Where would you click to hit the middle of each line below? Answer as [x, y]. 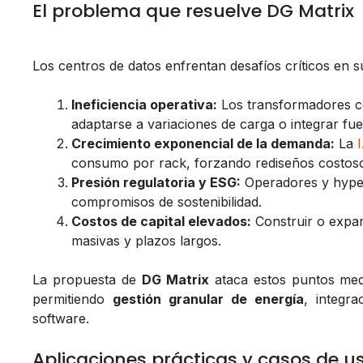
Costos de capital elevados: [161, 222]
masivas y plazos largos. [146, 241]
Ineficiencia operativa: [144, 105]
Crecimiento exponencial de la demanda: [203, 144]
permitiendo [73, 299]
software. [61, 319]
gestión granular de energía [209, 299]
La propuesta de [87, 280]
